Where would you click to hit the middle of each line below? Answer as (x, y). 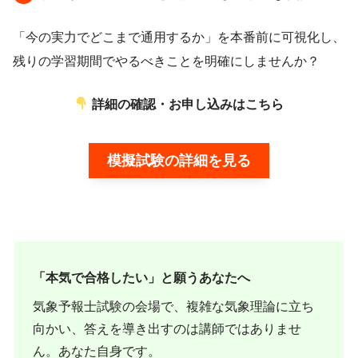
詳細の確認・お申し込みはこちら (188, 104)
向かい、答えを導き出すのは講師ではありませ (167, 328)
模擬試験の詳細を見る (179, 160)
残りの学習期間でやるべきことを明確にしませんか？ (166, 61)
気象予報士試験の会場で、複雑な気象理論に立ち (174, 306)
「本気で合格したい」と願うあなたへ (142, 278)
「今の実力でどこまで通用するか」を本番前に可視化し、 (179, 37)
